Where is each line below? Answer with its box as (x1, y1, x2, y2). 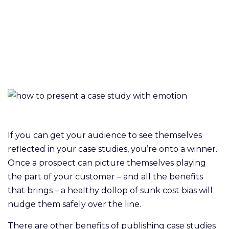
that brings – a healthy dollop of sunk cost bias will (8, 185, 213, 195)
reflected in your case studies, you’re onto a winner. (8, 144, 217, 154)
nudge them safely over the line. (8, 199, 145, 209)
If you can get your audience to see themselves (8, 130, 202, 140)
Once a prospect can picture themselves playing (8, 157, 206, 168)
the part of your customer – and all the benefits (8, 171, 203, 181)
